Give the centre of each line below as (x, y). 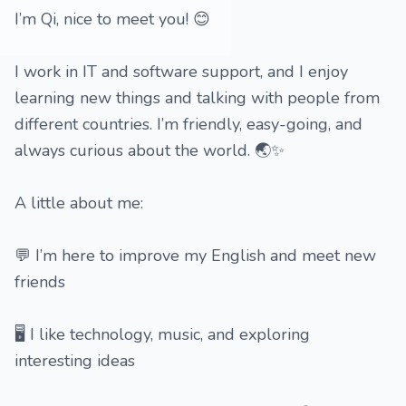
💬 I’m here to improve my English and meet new (195, 256)
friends (40, 282)
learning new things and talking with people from (197, 98)
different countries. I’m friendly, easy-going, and (188, 124)
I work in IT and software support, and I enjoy (181, 72)
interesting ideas (75, 361)
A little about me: (79, 203)
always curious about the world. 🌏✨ (150, 150)
